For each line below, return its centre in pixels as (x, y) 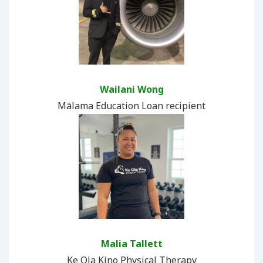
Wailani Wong (131, 89)
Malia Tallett (131, 243)
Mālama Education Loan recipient (131, 105)
